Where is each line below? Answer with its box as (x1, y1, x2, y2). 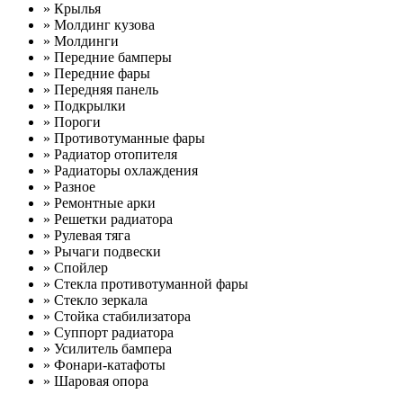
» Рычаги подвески (43, 243, 161, 259)
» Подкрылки (43, 97, 126, 113)
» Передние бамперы (43, 49, 172, 65)
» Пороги (43, 113, 101, 130)
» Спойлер (43, 259, 108, 275)
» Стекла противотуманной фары (43, 275, 248, 291)
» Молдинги (43, 32, 119, 49)
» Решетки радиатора (43, 210, 173, 227)
